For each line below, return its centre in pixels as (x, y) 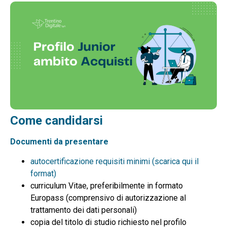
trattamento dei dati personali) (84, 210)
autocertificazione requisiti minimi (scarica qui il (115, 161)
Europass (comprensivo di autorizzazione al (108, 198)
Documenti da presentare (59, 142)
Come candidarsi (56, 121)
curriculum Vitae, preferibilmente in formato (107, 185)
